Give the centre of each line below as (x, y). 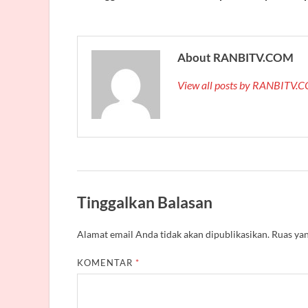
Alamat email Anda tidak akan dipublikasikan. (173, 234)
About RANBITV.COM (235, 58)
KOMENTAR (107, 262)
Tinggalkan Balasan (145, 202)
